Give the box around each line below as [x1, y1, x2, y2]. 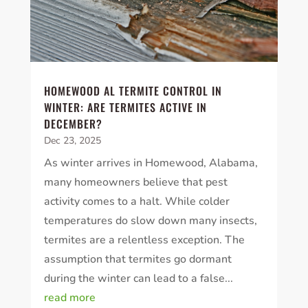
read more [43, 290, 96, 306]
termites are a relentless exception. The [43, 232, 245, 248]
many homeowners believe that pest [43, 175, 228, 190]
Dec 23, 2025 [43, 134, 101, 148]
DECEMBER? [43, 115, 102, 133]
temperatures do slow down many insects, [43, 213, 257, 229]
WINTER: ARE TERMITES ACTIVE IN [43, 99, 207, 116]
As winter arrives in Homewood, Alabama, [43, 155, 258, 171]
